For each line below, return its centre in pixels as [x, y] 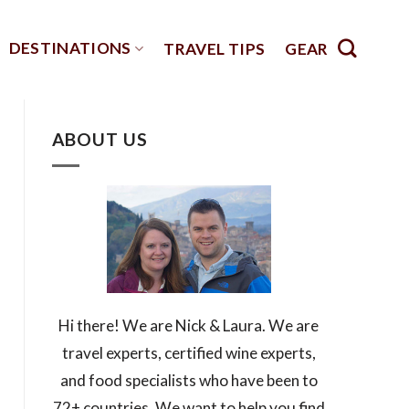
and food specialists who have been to [189, 380]
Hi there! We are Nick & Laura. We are [189, 325]
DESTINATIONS [70, 48]
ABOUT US [100, 139]
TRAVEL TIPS [215, 48]
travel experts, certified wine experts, [189, 352]
